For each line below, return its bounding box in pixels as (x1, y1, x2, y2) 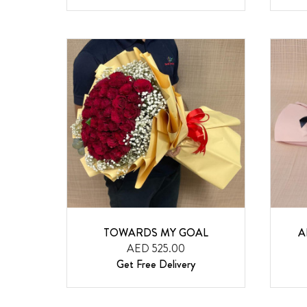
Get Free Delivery (116, 256, 195, 273)
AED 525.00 (126, 241, 185, 257)
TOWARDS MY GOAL (103, 225, 208, 241)
